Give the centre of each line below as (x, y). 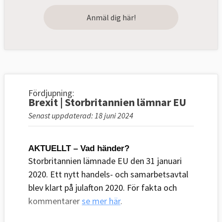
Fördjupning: (51, 93)
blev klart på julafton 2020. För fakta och (103, 188)
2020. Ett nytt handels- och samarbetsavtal (108, 174)
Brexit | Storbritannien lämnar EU (107, 102)
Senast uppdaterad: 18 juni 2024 (81, 116)
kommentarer (55, 201)
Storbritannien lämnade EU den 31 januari (105, 161)
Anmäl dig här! (111, 18)
